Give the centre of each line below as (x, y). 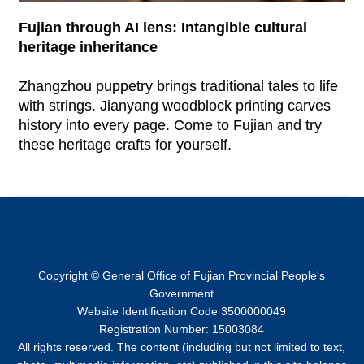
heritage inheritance (88, 48)
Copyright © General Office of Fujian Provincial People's (182, 276)
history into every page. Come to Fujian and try (170, 126)
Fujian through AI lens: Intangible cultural (162, 28)
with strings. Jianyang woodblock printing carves (174, 106)
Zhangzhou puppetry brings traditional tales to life (178, 87)
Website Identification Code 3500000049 (182, 312)
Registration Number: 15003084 (182, 329)
